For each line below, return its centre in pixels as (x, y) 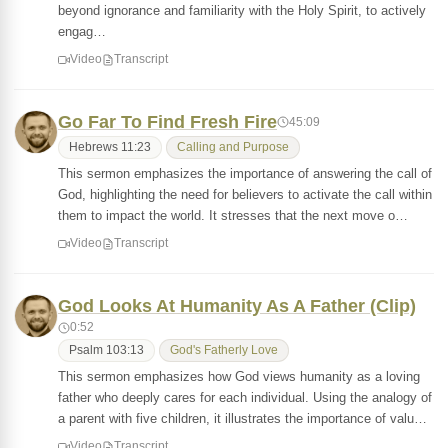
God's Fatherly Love (224, 350)
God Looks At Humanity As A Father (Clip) (237, 306)
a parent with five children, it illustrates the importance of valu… (242, 418)
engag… (82, 31)
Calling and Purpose (233, 147)
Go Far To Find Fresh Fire (167, 122)
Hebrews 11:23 (110, 147)
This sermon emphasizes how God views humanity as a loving (239, 376)
